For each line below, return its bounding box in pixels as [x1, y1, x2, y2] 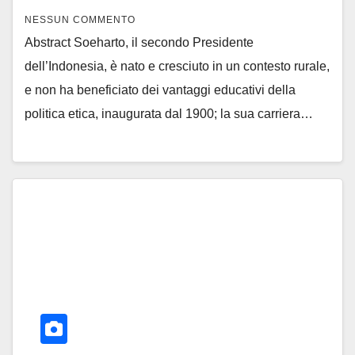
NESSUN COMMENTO [25, 13, 136, 25]
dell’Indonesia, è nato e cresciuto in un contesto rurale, [25, 59, 330, 73]
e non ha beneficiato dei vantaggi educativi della [25, 82, 296, 97]
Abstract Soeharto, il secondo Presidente [25, 35, 254, 49]
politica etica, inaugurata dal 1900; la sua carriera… [25, 106, 313, 120]
